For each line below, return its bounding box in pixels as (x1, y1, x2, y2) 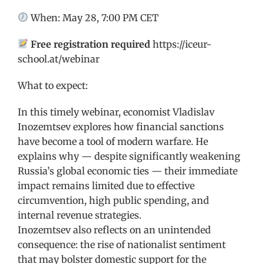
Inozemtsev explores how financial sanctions (18, 120, 224, 133)
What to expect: (18, 79, 88, 91)
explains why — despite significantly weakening (18, 150, 240, 162)
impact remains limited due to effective (18, 179, 194, 192)
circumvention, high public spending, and (18, 194, 209, 206)
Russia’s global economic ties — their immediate (18, 164, 237, 177)
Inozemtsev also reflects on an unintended (18, 223, 211, 236)
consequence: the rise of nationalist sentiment (18, 238, 226, 250)
